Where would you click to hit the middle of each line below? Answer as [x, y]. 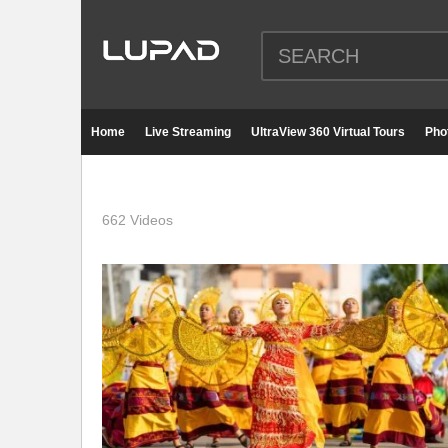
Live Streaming [188, 132]
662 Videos [137, 220]
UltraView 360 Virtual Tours [328, 132]
